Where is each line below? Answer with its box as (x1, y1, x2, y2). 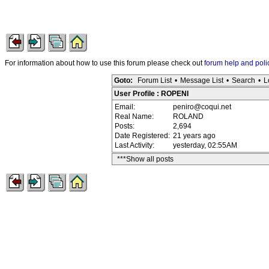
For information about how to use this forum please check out (5, 59, 204, 67)
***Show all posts (117, 155, 174, 163)
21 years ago (173, 131, 216, 140)
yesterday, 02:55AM (173, 141, 237, 150)
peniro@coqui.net (173, 103, 231, 111)
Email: (115, 103, 137, 111)
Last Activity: (115, 141, 156, 150)
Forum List (138, 76, 172, 85)
